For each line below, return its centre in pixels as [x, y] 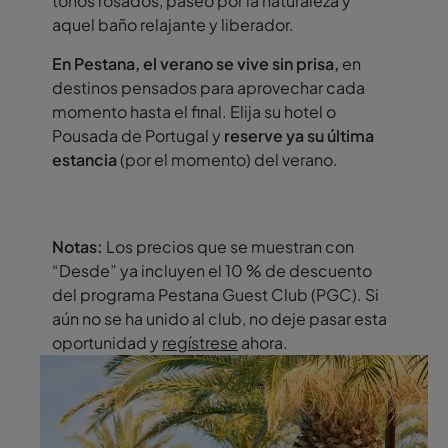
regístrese [200, 342]
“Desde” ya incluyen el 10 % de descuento [212, 270]
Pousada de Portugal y [138, 135]
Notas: [77, 246]
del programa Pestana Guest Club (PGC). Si [215, 294]
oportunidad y [107, 342]
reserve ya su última [299, 135]
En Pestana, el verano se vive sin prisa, [195, 63]
